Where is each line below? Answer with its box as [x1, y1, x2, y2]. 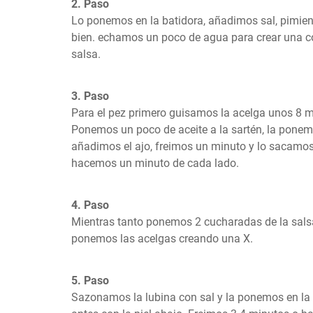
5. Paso [71, 274, 109, 287]
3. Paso [71, 89, 109, 103]
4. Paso [71, 198, 109, 212]
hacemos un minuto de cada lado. [71, 156, 239, 170]
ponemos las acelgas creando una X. [71, 232, 253, 245]
